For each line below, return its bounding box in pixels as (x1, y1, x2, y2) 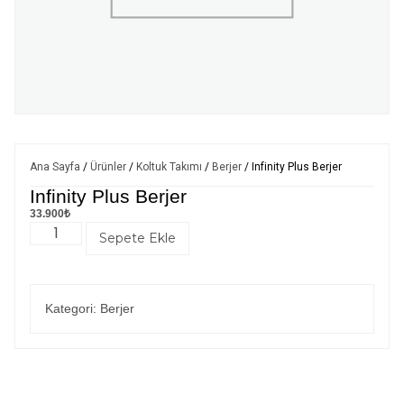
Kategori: (45, 301, 100, 317)
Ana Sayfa (30, 161, 80, 174)
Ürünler (90, 161, 126, 174)
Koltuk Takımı (136, 161, 202, 174)
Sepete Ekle (99, 230, 177, 247)
